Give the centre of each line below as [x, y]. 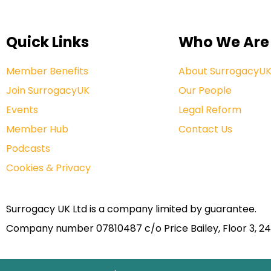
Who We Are [224, 42]
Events [22, 109]
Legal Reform [210, 109]
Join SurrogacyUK [48, 90]
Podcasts [28, 148]
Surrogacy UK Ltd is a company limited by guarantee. [131, 209]
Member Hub [37, 129]
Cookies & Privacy [48, 168]
